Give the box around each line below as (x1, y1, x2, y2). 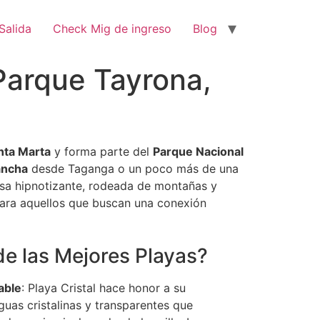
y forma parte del (51, 144, 153, 159)
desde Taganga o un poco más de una (28, 161, 239, 176)
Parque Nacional (153, 144, 244, 159)
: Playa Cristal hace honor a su (21, 281, 186, 296)
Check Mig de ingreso (53, 21, 171, 36)
